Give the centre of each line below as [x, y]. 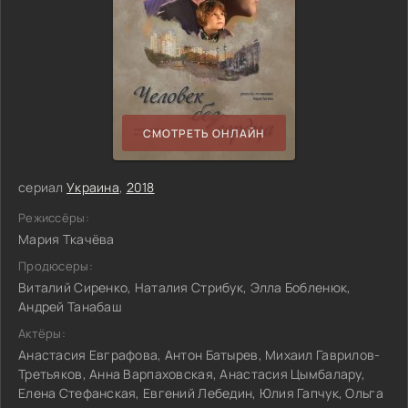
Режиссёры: [54, 218]
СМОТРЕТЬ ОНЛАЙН [204, 133]
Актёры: [42, 333]
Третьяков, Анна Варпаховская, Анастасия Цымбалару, [192, 374]
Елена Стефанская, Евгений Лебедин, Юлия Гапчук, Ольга [201, 393]
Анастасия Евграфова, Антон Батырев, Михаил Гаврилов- [199, 355]
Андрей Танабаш [70, 306]
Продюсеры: [56, 266]
